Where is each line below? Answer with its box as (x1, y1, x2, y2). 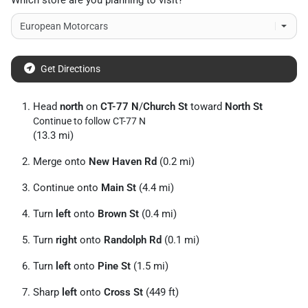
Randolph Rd (104, 234, 162, 247)
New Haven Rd (89, 155, 157, 168)
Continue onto (33, 181, 101, 195)
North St (225, 100, 263, 113)
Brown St (98, 208, 139, 221)
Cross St (104, 286, 143, 299)
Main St (101, 181, 136, 195)
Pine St (98, 260, 131, 273)
